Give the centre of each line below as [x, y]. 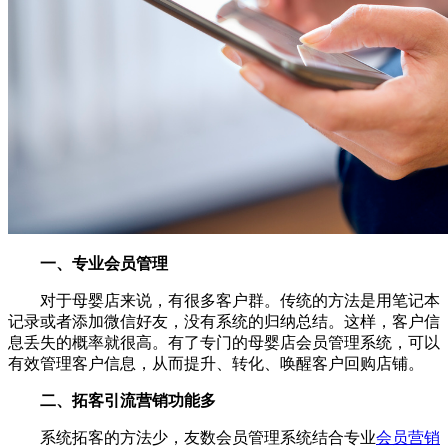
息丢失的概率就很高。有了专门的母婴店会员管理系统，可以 [224, 342]
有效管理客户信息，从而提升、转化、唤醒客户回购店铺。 [216, 363]
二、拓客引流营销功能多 [112, 400]
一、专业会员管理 [88, 263]
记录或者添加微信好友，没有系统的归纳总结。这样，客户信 [224, 321]
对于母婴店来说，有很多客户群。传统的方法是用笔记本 [224, 300]
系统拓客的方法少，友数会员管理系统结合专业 [192, 437]
